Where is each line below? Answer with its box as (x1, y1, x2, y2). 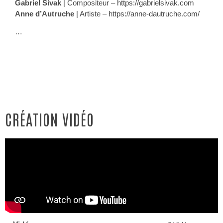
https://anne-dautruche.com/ (109, 9, 200, 18)
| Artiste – (74, 9, 109, 18)
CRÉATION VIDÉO (5, 109, 94, 128)
